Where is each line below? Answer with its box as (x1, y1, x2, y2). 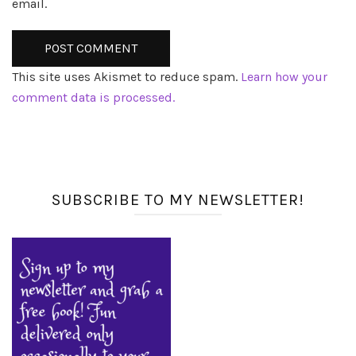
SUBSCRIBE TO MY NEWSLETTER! (52, 191, 304, 210)
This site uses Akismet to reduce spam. (12, 69, 241, 85)
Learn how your (241, 69, 327, 85)
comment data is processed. (12, 90, 175, 106)
